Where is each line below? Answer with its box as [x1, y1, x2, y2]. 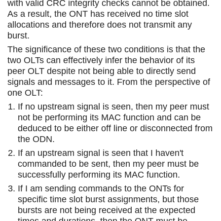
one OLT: [7, 87, 43, 98]
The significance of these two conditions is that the [7, 44, 205, 54]
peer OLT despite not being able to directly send [7, 66, 196, 76]
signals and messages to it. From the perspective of [7, 76, 210, 87]
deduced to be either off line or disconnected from [18, 123, 213, 133]
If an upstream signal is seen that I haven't [18, 147, 184, 158]
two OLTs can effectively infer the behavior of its [7, 55, 195, 65]
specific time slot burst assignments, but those [18, 194, 199, 204]
